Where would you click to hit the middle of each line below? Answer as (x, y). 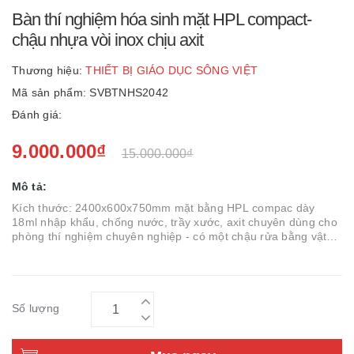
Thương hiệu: (47, 70)
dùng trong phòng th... (70, 264)
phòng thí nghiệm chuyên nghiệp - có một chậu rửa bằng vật (169, 236)
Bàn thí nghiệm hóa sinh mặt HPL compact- (162, 19)
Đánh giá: (37, 114)
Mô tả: (29, 186)
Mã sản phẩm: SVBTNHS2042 (90, 92)
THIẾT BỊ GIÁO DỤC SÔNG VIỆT (171, 70)
